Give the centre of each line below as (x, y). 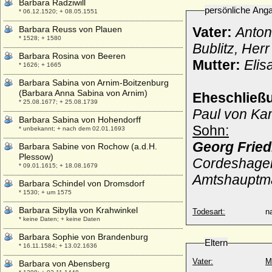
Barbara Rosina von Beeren (72, 56)
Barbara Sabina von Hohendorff (80, 120)
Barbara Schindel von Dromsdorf (82, 183)
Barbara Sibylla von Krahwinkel (78, 210)
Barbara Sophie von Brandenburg (83, 237)
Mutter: (218, 65)
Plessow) (36, 157)
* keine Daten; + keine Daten (59, 219)
